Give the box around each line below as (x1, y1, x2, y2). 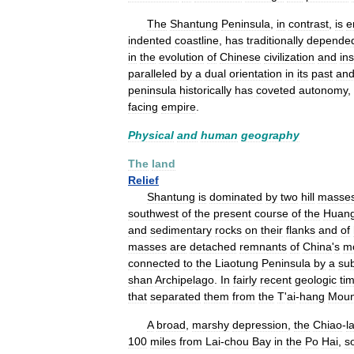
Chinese (220, 51, 261, 63)
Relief (128, 174, 159, 186)
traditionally (247, 34, 303, 47)
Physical (128, 129, 174, 141)
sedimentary (150, 224, 212, 236)
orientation (229, 67, 282, 80)
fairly (233, 273, 257, 286)
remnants (239, 240, 287, 253)
